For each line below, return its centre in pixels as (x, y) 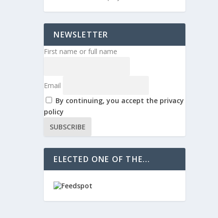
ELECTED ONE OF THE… (102, 159)
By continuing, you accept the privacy (120, 100)
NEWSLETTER (81, 34)
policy (54, 111)
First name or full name (81, 51)
